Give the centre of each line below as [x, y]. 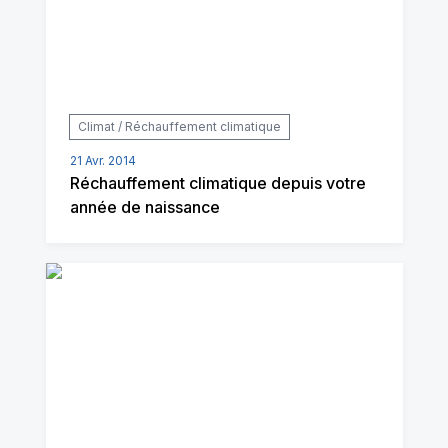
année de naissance [144, 206]
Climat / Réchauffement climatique [179, 126]
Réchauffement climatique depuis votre [217, 182]
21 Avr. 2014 [102, 160]
